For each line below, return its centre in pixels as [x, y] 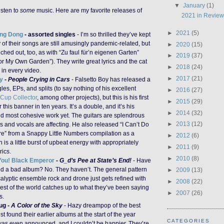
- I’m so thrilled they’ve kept [113, 34]
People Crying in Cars [39, 79]
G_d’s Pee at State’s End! [95, 160]
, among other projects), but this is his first [93, 97]
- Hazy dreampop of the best [101, 205]
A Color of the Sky [37, 205]
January [195, 5]
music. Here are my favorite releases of [88, 10]
